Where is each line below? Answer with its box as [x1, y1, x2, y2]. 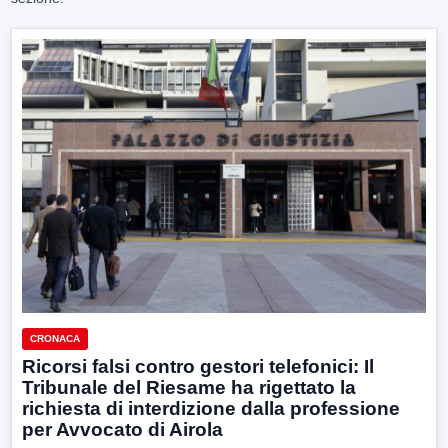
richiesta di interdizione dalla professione [22, 397, 400, 419]
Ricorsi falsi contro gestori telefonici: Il [22, 355, 374, 377]
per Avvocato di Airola [22, 418, 223, 440]
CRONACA [30, 332, 80, 344]
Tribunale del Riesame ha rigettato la [22, 376, 356, 398]
